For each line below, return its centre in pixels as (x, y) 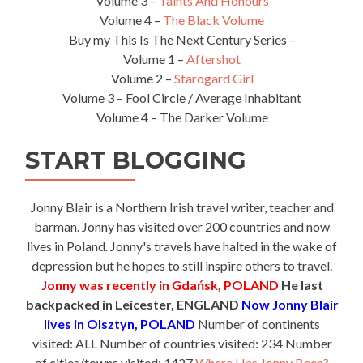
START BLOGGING (136, 160)
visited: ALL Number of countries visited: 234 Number (182, 343)
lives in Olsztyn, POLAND (120, 323)
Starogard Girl (214, 78)
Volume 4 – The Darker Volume (182, 117)
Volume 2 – (142, 78)
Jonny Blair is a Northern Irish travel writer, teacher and (182, 207)
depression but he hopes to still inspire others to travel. (182, 265)
